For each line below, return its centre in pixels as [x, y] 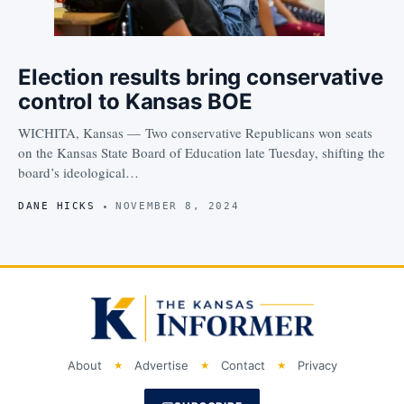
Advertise [161, 366]
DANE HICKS [57, 207]
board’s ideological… [78, 173]
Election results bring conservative [201, 78]
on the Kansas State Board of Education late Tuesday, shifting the [202, 153]
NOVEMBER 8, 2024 [178, 207]
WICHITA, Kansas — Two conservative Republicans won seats [195, 133]
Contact [243, 366]
